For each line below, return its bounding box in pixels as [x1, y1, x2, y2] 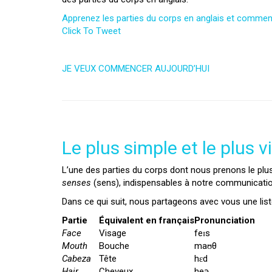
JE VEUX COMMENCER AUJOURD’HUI [62, 63, 209, 74]
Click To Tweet [62, 25, 121, 36]
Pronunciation [194, 215, 255, 226]
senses [62, 177, 91, 188]
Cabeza [62, 253, 91, 264]
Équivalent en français [99, 215, 194, 226]
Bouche [99, 240, 129, 251]
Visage [99, 228, 126, 239]
